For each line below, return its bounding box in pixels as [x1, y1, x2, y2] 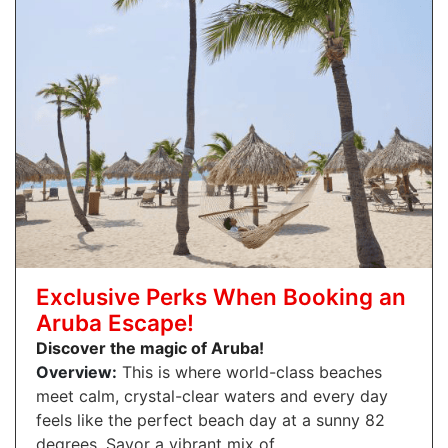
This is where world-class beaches [117, 361, 382, 382]
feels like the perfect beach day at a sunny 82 [36, 409, 385, 430]
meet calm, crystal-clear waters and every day [36, 385, 388, 406]
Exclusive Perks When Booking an [36, 282, 406, 310]
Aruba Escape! [36, 308, 194, 336]
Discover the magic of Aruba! [36, 337, 264, 358]
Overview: [36, 361, 117, 382]
